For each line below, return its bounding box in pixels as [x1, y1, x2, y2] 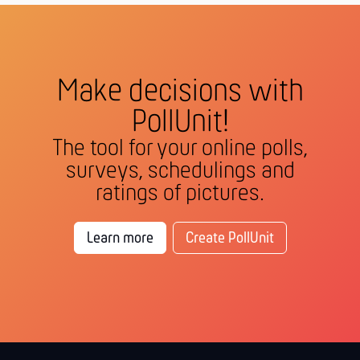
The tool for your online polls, [52, 137, 308, 162]
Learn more [86, 231, 153, 247]
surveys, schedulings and [65, 159, 295, 185]
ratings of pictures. [96, 182, 264, 207]
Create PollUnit [185, 231, 274, 247]
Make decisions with [56, 76, 304, 109]
